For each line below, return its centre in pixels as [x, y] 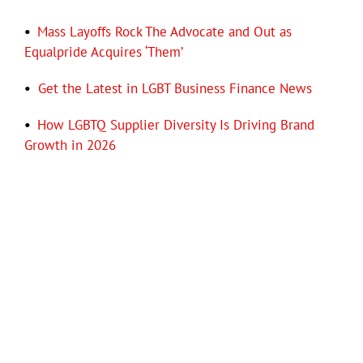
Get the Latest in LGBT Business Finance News [175, 88]
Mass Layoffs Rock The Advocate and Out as [164, 31]
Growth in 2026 [70, 145]
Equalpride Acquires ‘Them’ [104, 51]
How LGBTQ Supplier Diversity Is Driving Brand [176, 124]
